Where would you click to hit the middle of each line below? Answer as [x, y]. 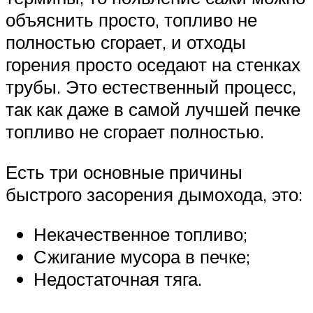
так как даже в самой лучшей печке [153, 109]
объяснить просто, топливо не [131, 19]
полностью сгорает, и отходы [126, 42]
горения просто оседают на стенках [153, 64]
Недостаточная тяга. [118, 279]
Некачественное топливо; [140, 234]
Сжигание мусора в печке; [142, 257]
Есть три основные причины [124, 172]
